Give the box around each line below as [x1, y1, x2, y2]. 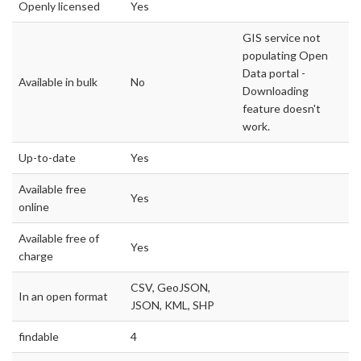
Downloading [243, 84, 309, 98]
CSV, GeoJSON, [131, 280, 210, 295]
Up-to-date [19, 151, 76, 165]
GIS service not [243, 31, 321, 45]
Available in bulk [19, 75, 98, 89]
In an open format [19, 289, 108, 304]
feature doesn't [243, 102, 321, 116]
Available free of [19, 231, 99, 246]
